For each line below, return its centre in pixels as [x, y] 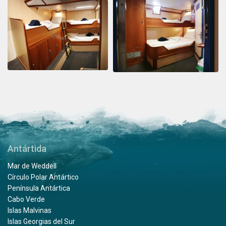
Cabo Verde [26, 200]
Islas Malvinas [30, 211]
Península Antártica [39, 188]
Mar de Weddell [32, 166]
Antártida [27, 149]
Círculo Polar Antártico [43, 177]
